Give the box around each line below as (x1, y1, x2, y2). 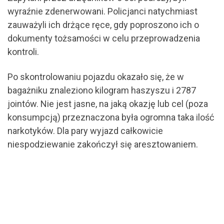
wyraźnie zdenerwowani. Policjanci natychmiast (7, 6, 197, 17)
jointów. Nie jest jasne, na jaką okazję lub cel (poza (7, 98, 208, 109)
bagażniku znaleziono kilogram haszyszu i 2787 (7, 84, 196, 95)
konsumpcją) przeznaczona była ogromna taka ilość (7, 111, 214, 122)
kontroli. (7, 46, 39, 57)
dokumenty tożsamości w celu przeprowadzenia (7, 33, 200, 44)
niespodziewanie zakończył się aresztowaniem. (7, 138, 198, 149)
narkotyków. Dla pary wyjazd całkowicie (7, 125, 163, 136)
